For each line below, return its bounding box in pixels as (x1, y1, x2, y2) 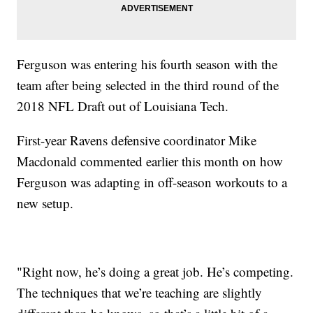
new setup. (17, 194, 74, 212)
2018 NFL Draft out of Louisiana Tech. (17, 97, 229, 115)
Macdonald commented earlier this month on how (17, 152, 284, 170)
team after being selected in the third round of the (17, 76, 279, 94)
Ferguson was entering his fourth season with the (17, 55, 278, 73)
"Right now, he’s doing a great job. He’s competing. (17, 263, 294, 281)
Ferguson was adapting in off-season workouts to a (17, 173, 288, 191)
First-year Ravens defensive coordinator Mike (17, 131, 257, 150)
